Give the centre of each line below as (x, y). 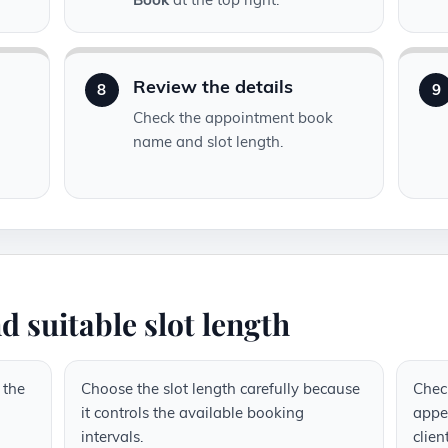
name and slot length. (207, 142)
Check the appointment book (232, 118)
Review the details (212, 87)
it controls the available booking (192, 413)
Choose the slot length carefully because (220, 389)
